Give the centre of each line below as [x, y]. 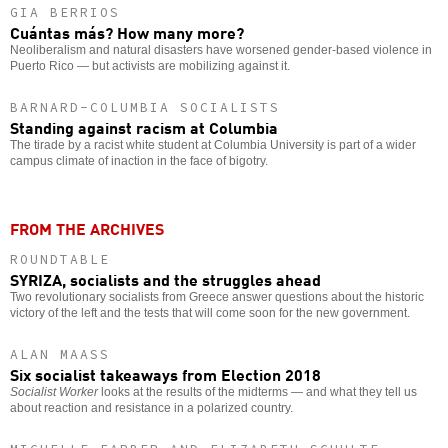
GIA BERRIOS [65, 12]
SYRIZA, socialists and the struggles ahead [165, 278]
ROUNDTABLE [60, 259]
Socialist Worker [54, 391]
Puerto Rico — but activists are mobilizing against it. [150, 65]
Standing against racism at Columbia [144, 126]
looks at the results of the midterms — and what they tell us [257, 391]
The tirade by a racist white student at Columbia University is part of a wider [213, 144]
